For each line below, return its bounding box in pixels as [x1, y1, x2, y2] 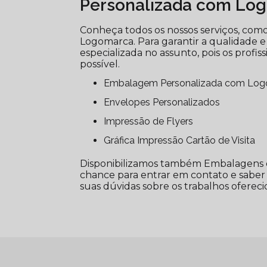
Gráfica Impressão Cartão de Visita [111, 134, 256, 146]
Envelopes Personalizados [110, 96, 221, 108]
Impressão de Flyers [106, 115, 194, 127]
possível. [80, 58, 120, 70]
